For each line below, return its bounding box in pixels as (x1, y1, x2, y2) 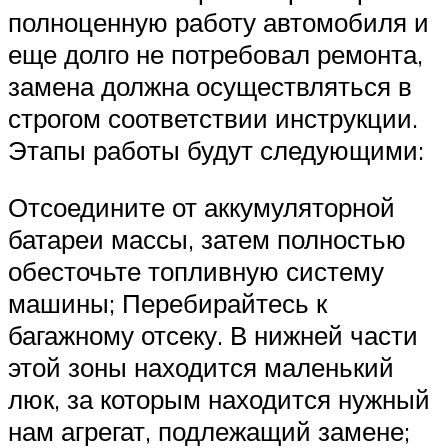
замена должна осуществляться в (8, 69, 412, 102)
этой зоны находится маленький (8, 351, 394, 384)
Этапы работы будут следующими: (8, 133, 424, 166)
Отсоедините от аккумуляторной (8, 191, 395, 224)
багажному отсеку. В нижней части (8, 319, 418, 352)
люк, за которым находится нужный (8, 383, 430, 416)
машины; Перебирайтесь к (8, 287, 327, 320)
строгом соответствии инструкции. (8, 101, 418, 134)
